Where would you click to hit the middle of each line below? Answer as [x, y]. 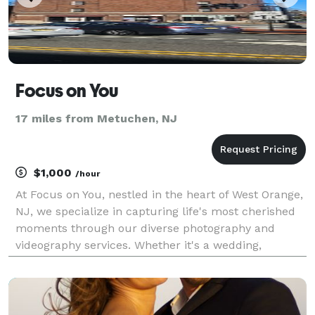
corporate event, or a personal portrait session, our [153, 262]
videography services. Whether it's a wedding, [139, 245]
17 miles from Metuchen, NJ [96, 118]
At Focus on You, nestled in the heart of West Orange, [159, 194]
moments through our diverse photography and [145, 228]
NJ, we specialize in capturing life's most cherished [155, 211]
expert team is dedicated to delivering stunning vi [150, 278]
